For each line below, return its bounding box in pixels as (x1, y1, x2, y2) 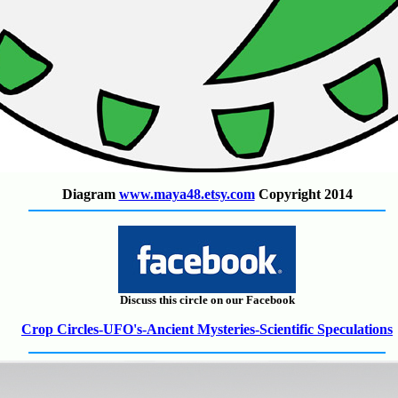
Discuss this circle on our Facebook (119, 293, 295, 306)
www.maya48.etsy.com (118, 187, 255, 202)
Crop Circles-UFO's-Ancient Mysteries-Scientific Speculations (21, 322, 393, 337)
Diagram (61, 187, 119, 202)
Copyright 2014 (254, 187, 353, 202)
